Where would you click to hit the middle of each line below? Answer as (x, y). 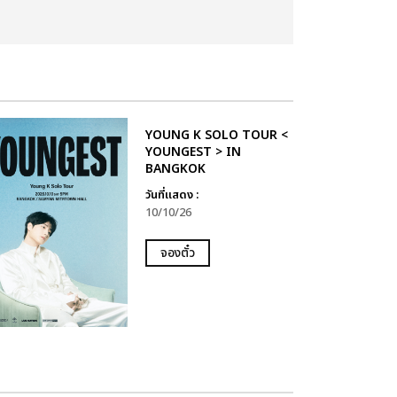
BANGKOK (175, 169)
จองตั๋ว (177, 253)
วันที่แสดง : (171, 195)
